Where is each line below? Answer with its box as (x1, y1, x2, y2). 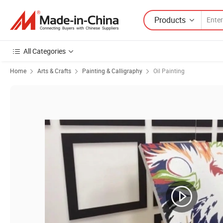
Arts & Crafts (37, 67, 71, 75)
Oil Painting (153, 67, 185, 75)
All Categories (23, 46, 66, 56)
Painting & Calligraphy (82, 67, 142, 75)
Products (154, 14, 186, 25)
